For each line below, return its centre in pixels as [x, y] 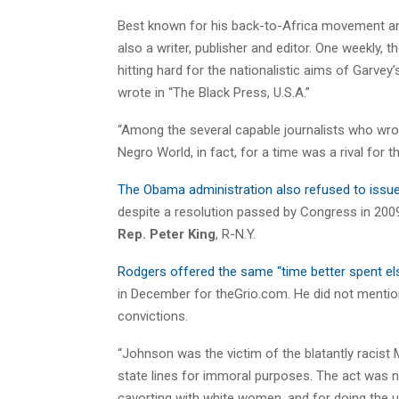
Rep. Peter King [167, 234]
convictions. [153, 316]
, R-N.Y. [236, 234]
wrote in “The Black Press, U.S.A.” [214, 92]
